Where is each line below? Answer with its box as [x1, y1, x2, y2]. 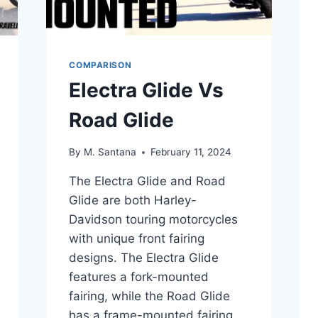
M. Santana [83, 146, 136, 158]
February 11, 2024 [150, 146, 231, 158]
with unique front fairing [69, 231, 205, 246]
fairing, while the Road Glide [69, 289, 231, 304]
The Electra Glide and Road [69, 174, 226, 189]
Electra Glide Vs [69, 78, 224, 103]
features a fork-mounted [69, 270, 209, 285]
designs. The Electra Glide [69, 251, 219, 265]
